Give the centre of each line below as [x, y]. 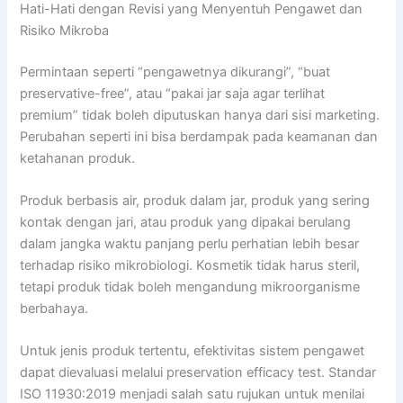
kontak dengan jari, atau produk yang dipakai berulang [186, 222]
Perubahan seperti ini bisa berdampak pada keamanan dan [199, 136]
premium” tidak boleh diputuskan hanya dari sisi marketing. [200, 115]
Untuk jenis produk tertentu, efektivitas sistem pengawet [193, 351]
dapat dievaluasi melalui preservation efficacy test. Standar [198, 373]
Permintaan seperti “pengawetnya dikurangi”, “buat [175, 72]
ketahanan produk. [78, 158]
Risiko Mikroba [65, 30]
